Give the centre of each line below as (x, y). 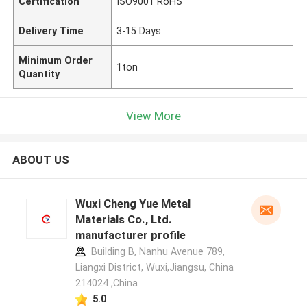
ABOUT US (40, 160)
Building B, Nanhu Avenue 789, (156, 252)
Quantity (39, 74)
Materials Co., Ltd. (123, 220)
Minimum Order (56, 60)
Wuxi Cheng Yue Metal (133, 204)
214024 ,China (106, 283)
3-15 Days (139, 30)
